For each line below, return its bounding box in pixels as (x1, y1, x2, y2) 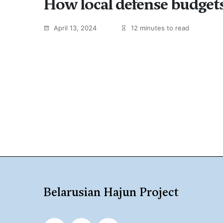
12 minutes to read (129, 24, 189, 32)
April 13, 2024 (52, 24, 97, 32)
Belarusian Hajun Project (43, 184, 179, 200)
